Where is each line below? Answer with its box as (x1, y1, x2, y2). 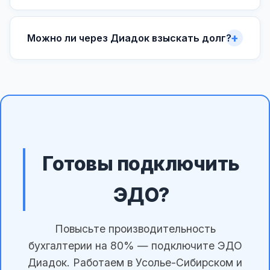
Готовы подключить (42, 151, 240, 175)
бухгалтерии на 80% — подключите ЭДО (28, 239, 242, 252)
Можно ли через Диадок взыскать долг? (27, 32, 231, 45)
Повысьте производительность (54, 222, 216, 235)
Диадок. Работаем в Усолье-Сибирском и (28, 256, 242, 269)
